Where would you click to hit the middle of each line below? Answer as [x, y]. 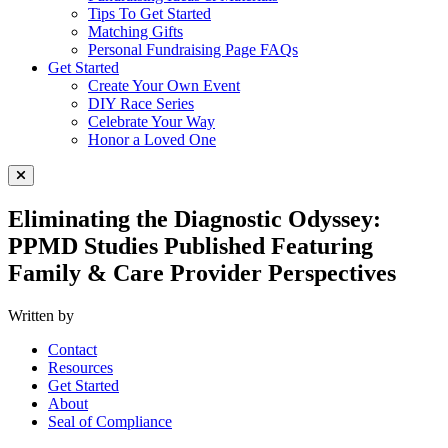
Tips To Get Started [149, 13]
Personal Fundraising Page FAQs [193, 49]
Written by [41, 315]
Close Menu [54, 189]
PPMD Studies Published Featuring [190, 245]
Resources [80, 367]
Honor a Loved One [152, 139]
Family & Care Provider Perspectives [202, 272]
